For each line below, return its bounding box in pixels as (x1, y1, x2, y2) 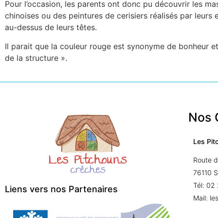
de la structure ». (5, 53, 67, 63)
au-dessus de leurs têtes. (5, 22, 97, 33)
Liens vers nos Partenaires (5, 183, 118, 194)
